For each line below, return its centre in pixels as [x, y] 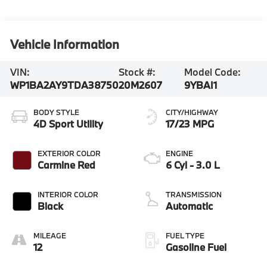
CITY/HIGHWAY [192, 112]
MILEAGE [50, 235]
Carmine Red [67, 164]
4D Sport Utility [69, 123]
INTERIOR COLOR [68, 194]
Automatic [189, 206]
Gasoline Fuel [196, 247]
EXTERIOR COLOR [69, 153]
